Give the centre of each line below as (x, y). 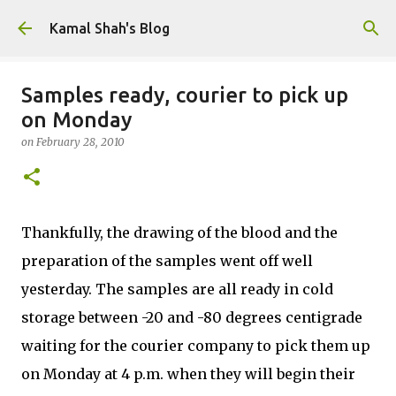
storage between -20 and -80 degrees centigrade (192, 317)
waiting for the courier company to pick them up (196, 346)
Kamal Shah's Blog (110, 28)
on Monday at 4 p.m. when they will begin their (188, 374)
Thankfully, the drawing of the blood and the (179, 232)
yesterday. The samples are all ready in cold (177, 289)
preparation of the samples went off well (167, 261)
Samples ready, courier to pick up (185, 95)
